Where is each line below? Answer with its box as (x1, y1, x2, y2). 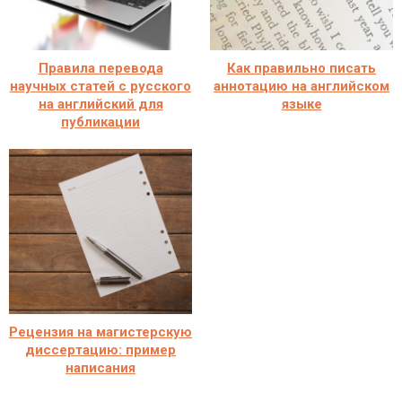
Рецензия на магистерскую (9, 323, 192, 340)
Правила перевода (38, 59, 163, 76)
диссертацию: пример (25, 341, 176, 358)
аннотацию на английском (214, 77, 389, 94)
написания (66, 359, 135, 376)
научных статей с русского (10, 77, 191, 94)
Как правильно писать (227, 59, 376, 76)
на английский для (38, 95, 163, 112)
